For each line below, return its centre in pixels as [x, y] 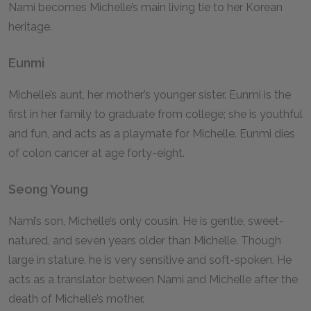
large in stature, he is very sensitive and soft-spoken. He [150, 260]
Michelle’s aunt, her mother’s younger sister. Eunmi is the [150, 95]
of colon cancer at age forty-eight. [98, 153]
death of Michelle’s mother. [78, 299]
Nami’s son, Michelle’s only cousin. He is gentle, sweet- [146, 221]
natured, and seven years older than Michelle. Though [145, 241]
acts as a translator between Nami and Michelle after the [153, 279]
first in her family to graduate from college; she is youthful [155, 114]
